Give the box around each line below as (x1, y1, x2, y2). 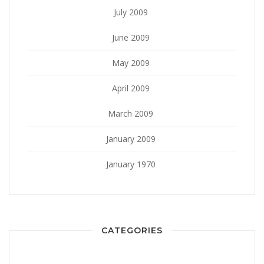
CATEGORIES (101, 225, 163, 236)
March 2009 (108, 107, 153, 119)
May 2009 (111, 57, 150, 68)
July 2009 (113, 6, 148, 18)
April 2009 (111, 82, 150, 94)
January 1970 (105, 158, 156, 170)
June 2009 (111, 31, 150, 43)
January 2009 (105, 133, 156, 144)
